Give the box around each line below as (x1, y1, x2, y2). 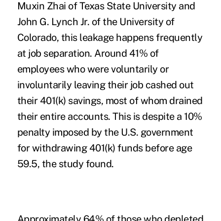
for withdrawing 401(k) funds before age (17, 142, 192, 154)
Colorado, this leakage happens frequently (17, 32, 203, 44)
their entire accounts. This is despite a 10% (17, 110, 202, 123)
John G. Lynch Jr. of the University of (17, 16, 175, 28)
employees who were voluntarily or (17, 63, 169, 75)
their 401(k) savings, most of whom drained (17, 95, 203, 107)
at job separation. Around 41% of (17, 47, 159, 60)
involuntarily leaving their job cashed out (17, 79, 194, 91)
